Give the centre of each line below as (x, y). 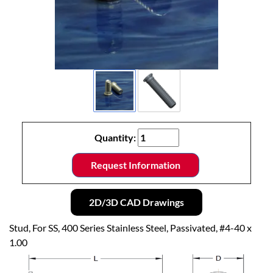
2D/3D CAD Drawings (136, 202)
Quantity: (116, 138)
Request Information (136, 165)
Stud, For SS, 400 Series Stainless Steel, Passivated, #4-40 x (130, 228)
